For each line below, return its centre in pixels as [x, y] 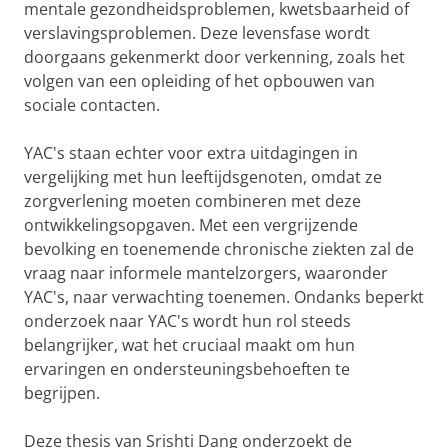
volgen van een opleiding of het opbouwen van [199, 81]
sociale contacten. [92, 105]
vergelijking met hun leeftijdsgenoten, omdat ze [203, 177]
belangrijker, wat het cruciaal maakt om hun [189, 345]
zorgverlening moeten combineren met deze [192, 201]
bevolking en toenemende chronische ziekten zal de [219, 249]
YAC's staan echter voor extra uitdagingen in [191, 153]
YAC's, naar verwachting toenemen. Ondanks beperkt [224, 297]
